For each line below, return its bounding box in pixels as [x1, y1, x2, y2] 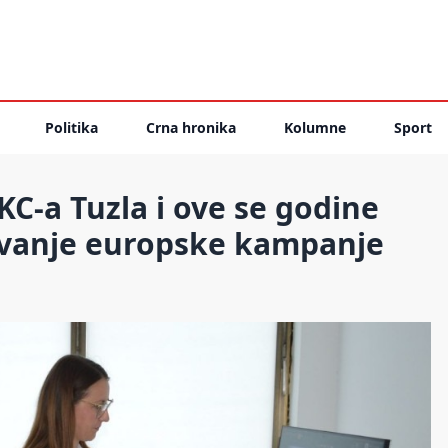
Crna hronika [146, 118, 236, 137]
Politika [45, 118, 98, 137]
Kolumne [284, 118, 346, 137]
